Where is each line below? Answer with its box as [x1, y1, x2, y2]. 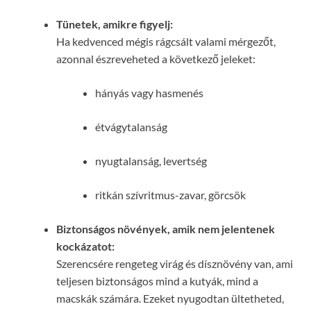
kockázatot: [56, 239, 115, 253]
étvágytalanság [95, 120, 167, 134]
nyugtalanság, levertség [95, 154, 207, 168]
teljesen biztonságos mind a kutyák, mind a [56, 274, 258, 288]
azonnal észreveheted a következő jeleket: [56, 52, 255, 66]
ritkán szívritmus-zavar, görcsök [95, 188, 246, 202]
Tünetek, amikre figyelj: [56, 17, 173, 31]
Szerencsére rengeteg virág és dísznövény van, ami [56, 257, 293, 271]
